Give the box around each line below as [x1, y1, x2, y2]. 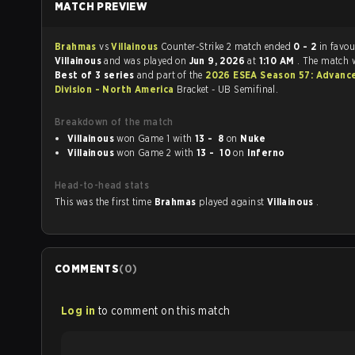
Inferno [246, 147, 285, 158]
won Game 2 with [174, 147, 197, 158]
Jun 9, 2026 [189, 55, 248, 67]
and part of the [136, 69, 206, 81]
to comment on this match [97, 304, 231, 317]
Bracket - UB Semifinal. [177, 83, 279, 95]
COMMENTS [55, 262, 120, 275]
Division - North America [55, 83, 177, 95]
